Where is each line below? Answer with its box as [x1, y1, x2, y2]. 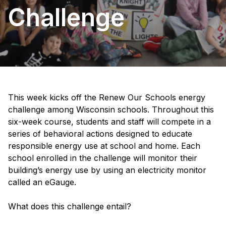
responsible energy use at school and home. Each [8, 141, 200, 151]
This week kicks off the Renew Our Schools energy [8, 92, 205, 103]
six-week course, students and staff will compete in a [8, 117, 211, 127]
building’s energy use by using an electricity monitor [8, 165, 206, 176]
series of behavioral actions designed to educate [8, 129, 192, 139]
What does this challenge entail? [8, 201, 131, 212]
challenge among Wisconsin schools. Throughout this [8, 104, 214, 115]
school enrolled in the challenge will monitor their [8, 153, 197, 163]
